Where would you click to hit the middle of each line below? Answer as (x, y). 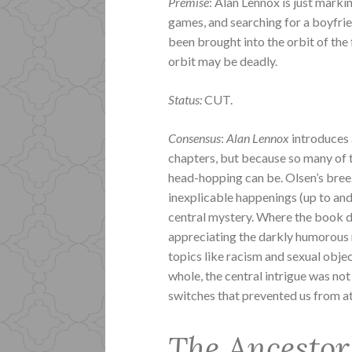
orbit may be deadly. (223, 60)
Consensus (195, 137)
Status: (187, 99)
